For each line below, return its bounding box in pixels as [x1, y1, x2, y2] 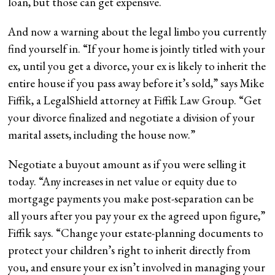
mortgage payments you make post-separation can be [8, 190, 254, 206]
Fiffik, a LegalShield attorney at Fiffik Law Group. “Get [8, 92, 262, 108]
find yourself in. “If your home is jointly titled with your [8, 41, 266, 56]
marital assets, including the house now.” [8, 126, 196, 142]
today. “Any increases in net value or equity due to [8, 173, 238, 189]
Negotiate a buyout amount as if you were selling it [8, 156, 247, 172]
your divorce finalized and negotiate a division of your [8, 109, 255, 125]
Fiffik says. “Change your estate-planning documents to [8, 225, 264, 241]
